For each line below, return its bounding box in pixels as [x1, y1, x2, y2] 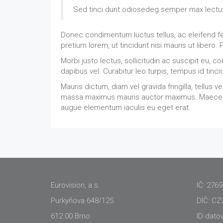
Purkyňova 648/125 [51, 196, 113, 205]
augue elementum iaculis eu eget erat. [61, 103, 191, 112]
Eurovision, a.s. [51, 181, 100, 190]
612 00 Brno [51, 212, 90, 221]
